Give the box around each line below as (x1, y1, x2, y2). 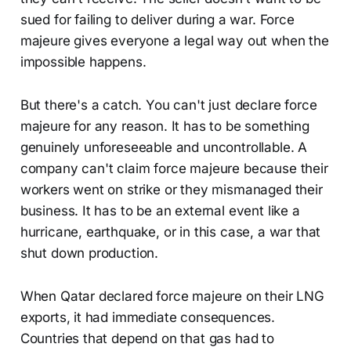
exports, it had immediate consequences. (20, 309, 276, 325)
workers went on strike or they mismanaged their (20, 181, 323, 197)
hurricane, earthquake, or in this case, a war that (20, 223, 321, 240)
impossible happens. (20, 53, 147, 70)
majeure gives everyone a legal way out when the (20, 32, 329, 49)
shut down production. (20, 244, 159, 261)
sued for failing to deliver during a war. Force (20, 11, 295, 27)
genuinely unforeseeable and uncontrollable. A (20, 139, 308, 155)
